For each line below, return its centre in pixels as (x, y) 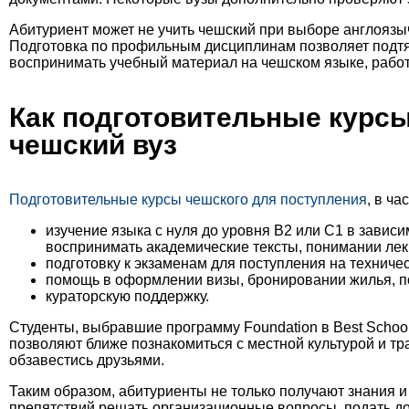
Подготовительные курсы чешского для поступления (188, 200)
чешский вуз (93, 145)
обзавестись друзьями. (87, 361)
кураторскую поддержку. (127, 297)
